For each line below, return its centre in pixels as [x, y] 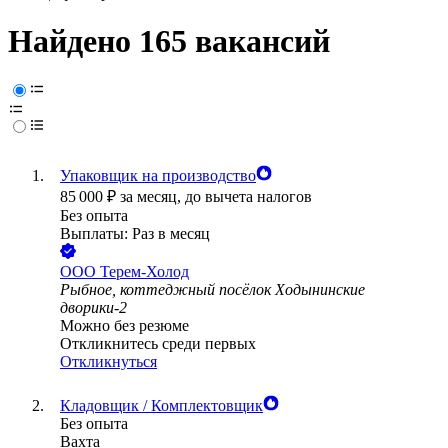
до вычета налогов [248, 197]
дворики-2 [93, 308]
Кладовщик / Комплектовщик [161, 406]
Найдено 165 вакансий [169, 41]
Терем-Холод [144, 272]
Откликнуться [108, 362]
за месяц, [152, 197]
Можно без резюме [124, 326]
